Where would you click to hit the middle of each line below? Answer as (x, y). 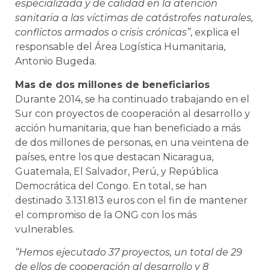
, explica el (215, 33)
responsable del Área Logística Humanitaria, (120, 47)
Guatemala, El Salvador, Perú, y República (117, 171)
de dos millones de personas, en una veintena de (132, 142)
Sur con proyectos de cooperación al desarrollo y (133, 113)
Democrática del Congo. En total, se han (111, 186)
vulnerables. (45, 229)
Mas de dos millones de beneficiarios (112, 84)
